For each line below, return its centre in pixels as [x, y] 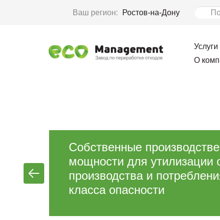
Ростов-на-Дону [151, 12]
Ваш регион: [95, 12]
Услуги [206, 46]
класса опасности [117, 190]
